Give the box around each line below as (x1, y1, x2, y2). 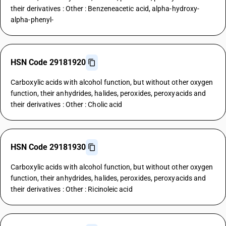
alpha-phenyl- (11, 16, 54, 24)
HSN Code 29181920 (11, 58, 86, 67)
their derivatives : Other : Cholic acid (11, 100, 123, 108)
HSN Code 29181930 (11, 142, 86, 152)
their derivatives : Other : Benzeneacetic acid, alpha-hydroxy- (11, 5, 200, 13)
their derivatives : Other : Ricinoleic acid (11, 185, 133, 193)
